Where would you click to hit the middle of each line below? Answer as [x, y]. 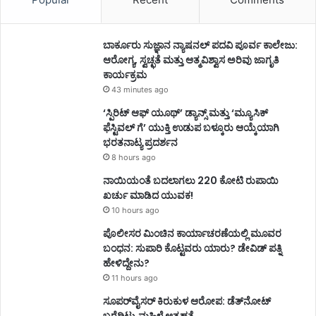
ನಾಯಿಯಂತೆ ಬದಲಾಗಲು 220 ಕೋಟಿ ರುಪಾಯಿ [191, 180]
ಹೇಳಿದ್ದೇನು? [126, 263]
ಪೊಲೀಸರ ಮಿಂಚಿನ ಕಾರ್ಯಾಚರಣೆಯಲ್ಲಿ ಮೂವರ [192, 233]
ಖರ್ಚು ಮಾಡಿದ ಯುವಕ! [148, 195]
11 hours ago [135, 278]
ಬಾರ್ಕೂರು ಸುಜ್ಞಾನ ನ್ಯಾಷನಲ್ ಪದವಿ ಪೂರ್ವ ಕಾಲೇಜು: [200, 45]
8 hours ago [134, 157]
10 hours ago [135, 210]
